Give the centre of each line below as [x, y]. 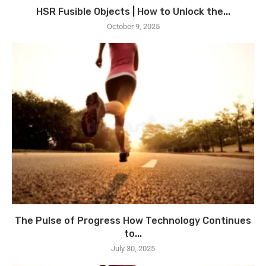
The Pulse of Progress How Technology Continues [133, 221]
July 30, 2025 [133, 248]
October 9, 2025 [133, 26]
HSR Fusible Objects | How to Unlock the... [133, 12]
